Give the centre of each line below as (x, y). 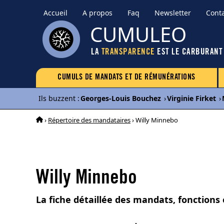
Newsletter (173, 13)
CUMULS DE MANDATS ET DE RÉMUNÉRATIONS (126, 77)
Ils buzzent (57, 98)
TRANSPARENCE (128, 53)
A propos (97, 13)
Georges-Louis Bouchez (121, 98)
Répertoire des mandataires (89, 120)
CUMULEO (138, 34)
